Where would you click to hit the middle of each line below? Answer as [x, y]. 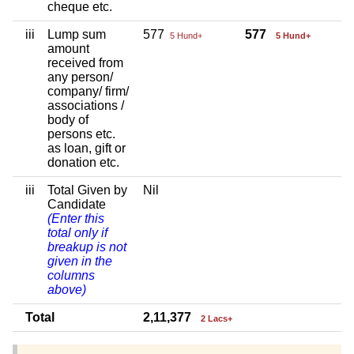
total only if [77, 232]
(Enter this [76, 218]
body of [68, 119]
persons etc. [81, 134]
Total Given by [87, 190]
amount [68, 48]
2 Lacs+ [217, 318]
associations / [86, 105]
